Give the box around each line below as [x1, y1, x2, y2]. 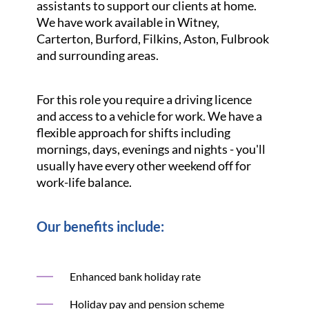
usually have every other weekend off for [36, 158, 251, 173]
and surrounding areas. [36, 48, 159, 63]
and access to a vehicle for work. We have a [36, 108, 262, 123]
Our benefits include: [36, 218, 164, 235]
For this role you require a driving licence [36, 92, 252, 107]
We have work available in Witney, [36, 14, 219, 30]
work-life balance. [36, 175, 132, 190]
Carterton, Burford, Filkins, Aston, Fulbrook [36, 31, 269, 46]
